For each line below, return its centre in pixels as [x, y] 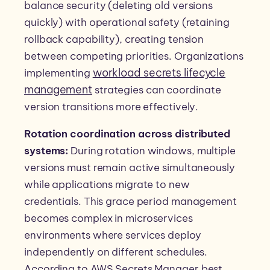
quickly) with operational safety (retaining [127, 23]
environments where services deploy [113, 235]
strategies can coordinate [157, 90]
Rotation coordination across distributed [127, 134]
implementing [58, 73]
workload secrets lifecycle [159, 73]
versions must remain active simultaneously [130, 168]
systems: [46, 151]
